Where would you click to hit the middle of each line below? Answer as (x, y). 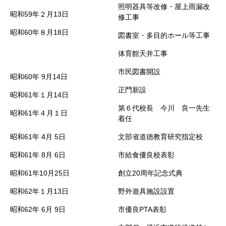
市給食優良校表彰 (146, 155)
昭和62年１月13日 (39, 191)
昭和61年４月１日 (39, 113)
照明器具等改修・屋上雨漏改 (164, 7)
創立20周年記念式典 (150, 173)
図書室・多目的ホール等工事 (164, 35)
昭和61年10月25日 (40, 173)
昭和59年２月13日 (39, 14)
